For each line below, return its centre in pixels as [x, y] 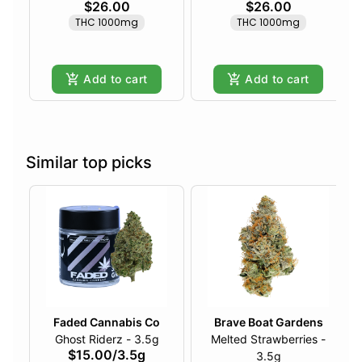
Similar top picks [89, 163]
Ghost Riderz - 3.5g [107, 339]
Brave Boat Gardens [268, 322]
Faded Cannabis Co [107, 322]
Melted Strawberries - [268, 339]
